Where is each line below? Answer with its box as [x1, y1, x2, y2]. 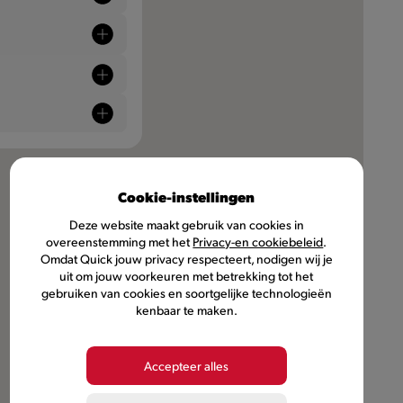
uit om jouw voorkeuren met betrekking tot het [59, 267, 314, 283]
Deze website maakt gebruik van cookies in [68, 216, 304, 232]
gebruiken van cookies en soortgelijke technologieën [40, 284, 332, 300]
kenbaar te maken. [135, 301, 237, 318]
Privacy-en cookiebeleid [193, 233, 324, 249]
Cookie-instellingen [118, 186, 255, 206]
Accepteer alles [144, 357, 229, 373]
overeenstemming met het [46, 233, 193, 249]
